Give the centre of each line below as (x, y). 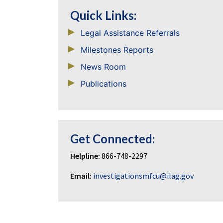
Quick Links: (103, 15)
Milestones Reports (117, 50)
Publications (104, 84)
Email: (81, 176)
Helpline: (85, 156)
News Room (103, 67)
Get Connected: (112, 139)
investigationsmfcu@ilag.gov (143, 176)
